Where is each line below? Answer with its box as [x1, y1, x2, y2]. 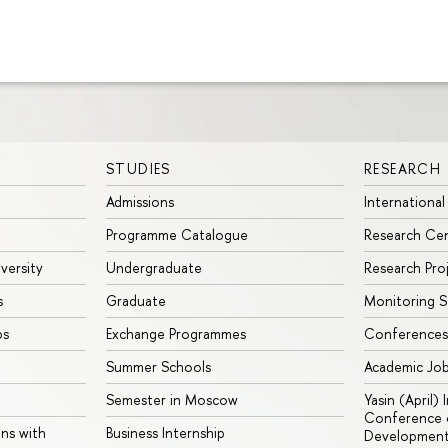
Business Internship [106, 422, 225, 442]
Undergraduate [106, 257, 202, 277]
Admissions [106, 191, 174, 211]
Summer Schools [106, 356, 211, 376]
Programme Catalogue [106, 224, 248, 244]
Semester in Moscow [106, 389, 238, 409]
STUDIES [106, 158, 171, 178]
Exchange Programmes [106, 323, 246, 343]
